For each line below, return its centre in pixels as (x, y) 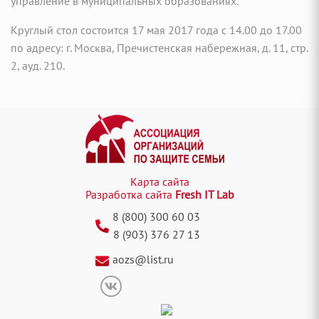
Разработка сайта (130, 195)
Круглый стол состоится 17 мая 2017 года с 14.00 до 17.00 (156, 30)
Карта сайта (159, 182)
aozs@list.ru (143, 260)
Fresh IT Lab (204, 195)
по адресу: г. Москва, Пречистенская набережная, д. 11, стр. (159, 48)
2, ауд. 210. (38, 66)
